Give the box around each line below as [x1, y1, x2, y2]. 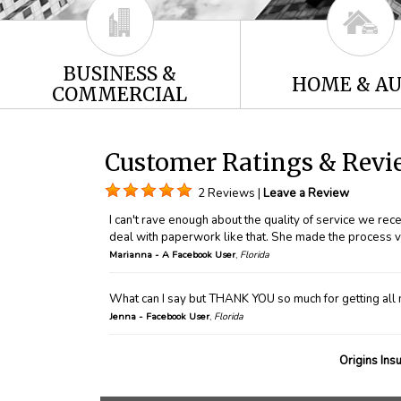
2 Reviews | [198, 184, 263, 201]
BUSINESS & [63, 62, 176, 87]
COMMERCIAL [52, 82, 188, 107]
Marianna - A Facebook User [109, 247, 235, 261]
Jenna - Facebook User [109, 309, 209, 323]
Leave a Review [263, 184, 349, 201]
